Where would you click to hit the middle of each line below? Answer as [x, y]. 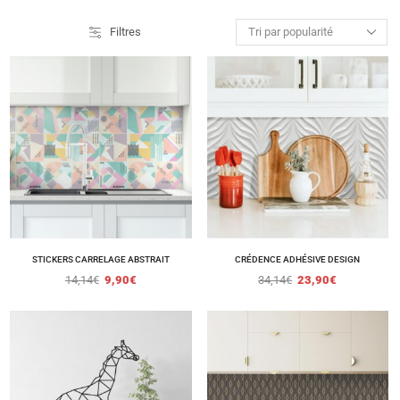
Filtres [125, 32]
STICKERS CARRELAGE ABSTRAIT [100, 259]
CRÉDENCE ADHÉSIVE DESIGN [298, 259]
